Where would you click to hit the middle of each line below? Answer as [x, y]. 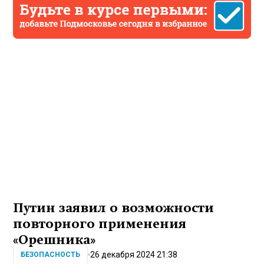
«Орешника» [55, 240]
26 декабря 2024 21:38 [134, 254]
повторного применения [100, 224]
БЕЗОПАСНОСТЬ [51, 255]
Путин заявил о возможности [114, 208]
